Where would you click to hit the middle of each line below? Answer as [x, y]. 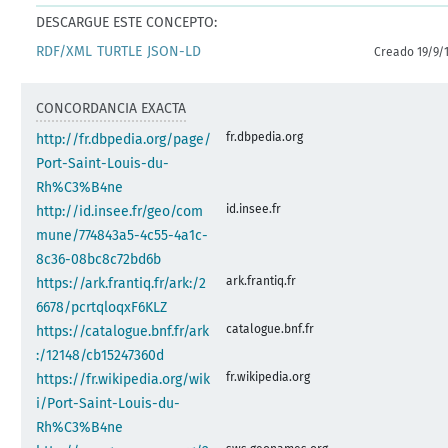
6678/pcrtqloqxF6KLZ [102, 307]
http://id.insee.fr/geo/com [120, 211]
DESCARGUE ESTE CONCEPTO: [127, 22]
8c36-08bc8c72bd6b [99, 259]
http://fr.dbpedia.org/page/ [124, 139]
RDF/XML [64, 51]
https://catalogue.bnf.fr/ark [123, 331]
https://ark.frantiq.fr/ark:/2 [121, 283]
